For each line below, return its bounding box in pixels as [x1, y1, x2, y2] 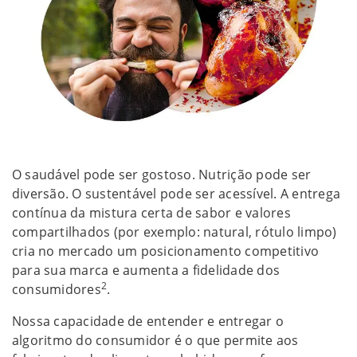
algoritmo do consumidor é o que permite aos [12, 331, 299, 349]
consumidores [12, 280, 101, 298]
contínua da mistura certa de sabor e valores [12, 203, 291, 222]
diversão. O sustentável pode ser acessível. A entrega [12, 184, 341, 202]
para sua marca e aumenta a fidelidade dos [12, 261, 280, 279]
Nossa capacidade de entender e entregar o [12, 312, 284, 330]
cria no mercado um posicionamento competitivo [12, 241, 320, 260]
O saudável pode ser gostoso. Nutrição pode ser [12, 165, 312, 183]
